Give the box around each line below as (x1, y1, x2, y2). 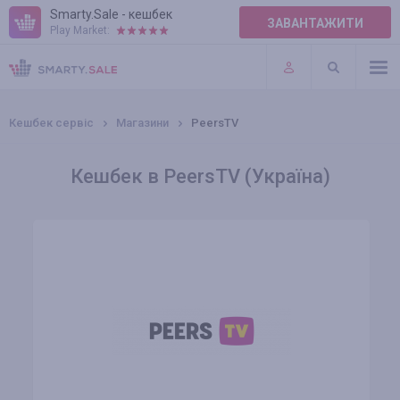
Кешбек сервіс (9, 116, 94, 129)
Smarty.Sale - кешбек (50, 7, 172, 21)
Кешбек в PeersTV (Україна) (70, 165, 330, 187)
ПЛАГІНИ (9, 64, 64, 79)
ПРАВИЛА (9, 28, 69, 42)
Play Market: (50, 24, 110, 37)
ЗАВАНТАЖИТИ (267, 16, 363, 30)
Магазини (116, 116, 169, 129)
